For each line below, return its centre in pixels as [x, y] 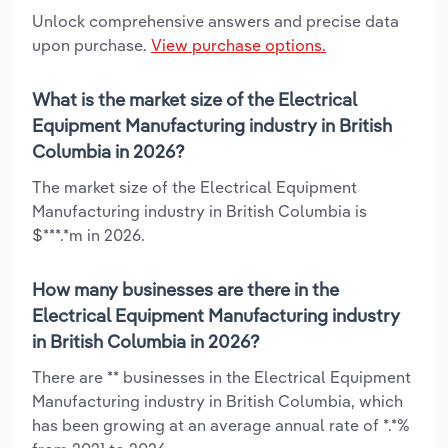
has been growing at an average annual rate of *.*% [221, 424]
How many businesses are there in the [185, 289]
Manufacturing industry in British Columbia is [199, 210]
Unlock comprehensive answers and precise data [215, 20]
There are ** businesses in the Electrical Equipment [221, 376]
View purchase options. [238, 44]
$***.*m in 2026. [88, 234]
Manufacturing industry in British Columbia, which [217, 400]
